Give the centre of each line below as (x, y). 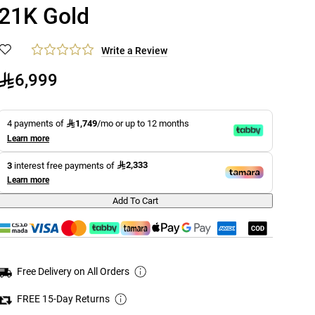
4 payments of (37, 123)
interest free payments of (64, 165)
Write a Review (134, 51)
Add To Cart (135, 201)
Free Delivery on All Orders (73, 272)
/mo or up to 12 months (143, 123)
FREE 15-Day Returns (63, 299)
